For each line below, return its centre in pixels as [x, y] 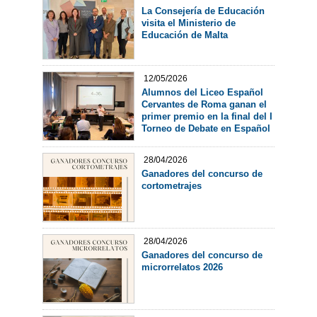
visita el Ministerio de [188, 23]
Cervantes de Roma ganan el [204, 104]
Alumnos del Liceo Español [202, 92]
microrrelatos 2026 [182, 267]
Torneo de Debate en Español [206, 128]
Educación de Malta [184, 35]
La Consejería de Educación [203, 11]
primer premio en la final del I [207, 116]
